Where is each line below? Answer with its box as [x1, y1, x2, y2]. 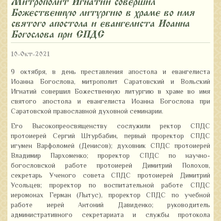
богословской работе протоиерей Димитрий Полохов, [11, 161, 210, 172]
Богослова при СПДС [11, 29, 104, 40]
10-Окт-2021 [11, 50, 50, 58]
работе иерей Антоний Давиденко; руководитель [11, 200, 210, 211]
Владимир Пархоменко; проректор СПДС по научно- [11, 151, 210, 162]
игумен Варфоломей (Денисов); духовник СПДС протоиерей [11, 141, 210, 152]
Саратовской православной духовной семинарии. [11, 107, 163, 117]
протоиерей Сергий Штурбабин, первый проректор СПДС [11, 131, 210, 142]
